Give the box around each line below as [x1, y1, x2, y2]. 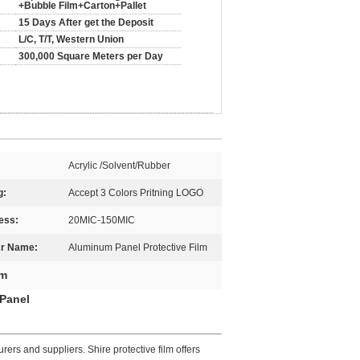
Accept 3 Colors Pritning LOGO [68, 187, 203, 198]
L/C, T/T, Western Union [18, 34, 124, 45]
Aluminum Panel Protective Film [68, 242, 207, 253]
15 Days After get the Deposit [18, 17, 153, 28]
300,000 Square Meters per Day [18, 51, 163, 62]
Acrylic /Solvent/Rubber [68, 160, 170, 171]
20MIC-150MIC [68, 215, 135, 226]
